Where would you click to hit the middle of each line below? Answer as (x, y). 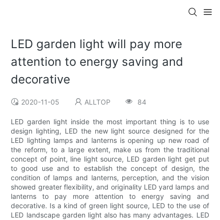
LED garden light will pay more (97, 44)
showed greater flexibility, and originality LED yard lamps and (110, 187)
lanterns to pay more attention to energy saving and (110, 196)
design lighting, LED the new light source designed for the (110, 131)
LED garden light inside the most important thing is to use (110, 122)
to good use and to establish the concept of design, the (110, 168)
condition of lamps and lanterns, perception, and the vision (110, 178)
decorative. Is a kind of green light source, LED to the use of (110, 206)
